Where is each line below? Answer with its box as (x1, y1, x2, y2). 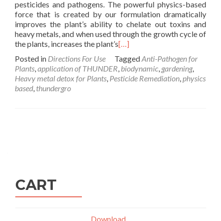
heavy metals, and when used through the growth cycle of (15, 29, 206, 38)
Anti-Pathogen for (142, 54, 198, 63)
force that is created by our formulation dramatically (15, 9, 206, 19)
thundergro (36, 83, 71, 93)
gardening (161, 64, 192, 73)
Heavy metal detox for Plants (15, 74, 107, 83)
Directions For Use (48, 54, 106, 63)
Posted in (15, 54, 48, 63)
